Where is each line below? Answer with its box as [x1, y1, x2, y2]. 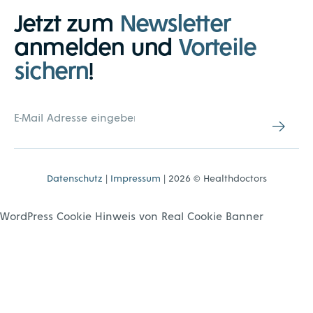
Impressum [110, 172, 161, 184]
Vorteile [178, 30, 256, 61]
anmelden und [14, 30, 179, 61]
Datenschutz [46, 172, 103, 184]
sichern [14, 54, 89, 85]
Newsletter [119, 6, 230, 37]
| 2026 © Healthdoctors [160, 172, 267, 184]
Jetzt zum [14, 6, 119, 37]
